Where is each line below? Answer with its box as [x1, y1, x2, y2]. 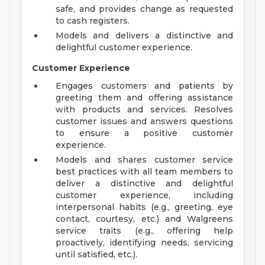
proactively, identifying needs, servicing [56, 237, 233, 248]
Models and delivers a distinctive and [56, 30, 233, 41]
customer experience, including [56, 190, 233, 201]
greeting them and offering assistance [56, 92, 233, 104]
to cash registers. [56, 15, 130, 27]
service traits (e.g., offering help [56, 225, 233, 237]
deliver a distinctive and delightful [56, 178, 233, 189]
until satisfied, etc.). [56, 249, 137, 260]
